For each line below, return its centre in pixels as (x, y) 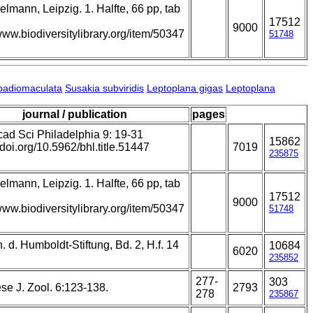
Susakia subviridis (104, 88)
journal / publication (74, 115)
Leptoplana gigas (185, 88)
